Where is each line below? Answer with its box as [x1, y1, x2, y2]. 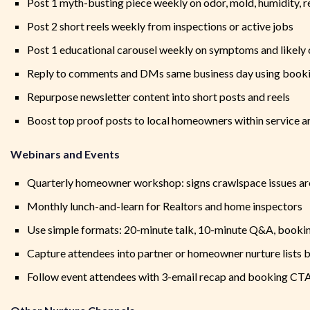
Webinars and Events [10, 147, 120, 161]
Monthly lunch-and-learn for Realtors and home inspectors [27, 199, 302, 213]
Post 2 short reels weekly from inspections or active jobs [27, 19, 293, 33]
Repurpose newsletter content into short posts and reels [27, 90, 290, 104]
